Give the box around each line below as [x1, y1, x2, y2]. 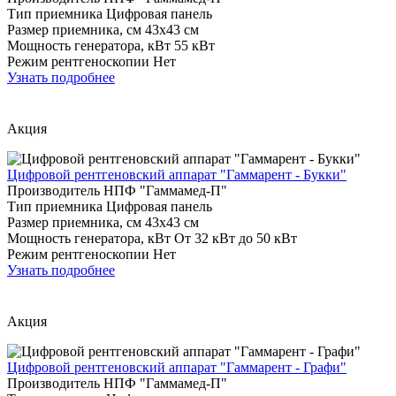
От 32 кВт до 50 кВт [174, 230, 297, 246]
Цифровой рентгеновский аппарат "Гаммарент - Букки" [7, 166, 346, 182]
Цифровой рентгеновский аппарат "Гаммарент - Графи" [7, 359, 346, 375]
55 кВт [174, 37, 215, 53]
